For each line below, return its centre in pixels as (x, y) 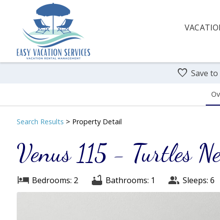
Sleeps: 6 (198, 180)
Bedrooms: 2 (55, 180)
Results (52, 121)
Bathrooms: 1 (130, 180)
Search (28, 121)
